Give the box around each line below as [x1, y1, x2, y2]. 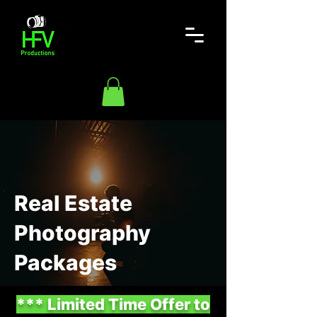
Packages [14, 249, 117, 275]
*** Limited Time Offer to [16, 294, 210, 313]
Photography [14, 219, 151, 246]
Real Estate [14, 190, 132, 216]
